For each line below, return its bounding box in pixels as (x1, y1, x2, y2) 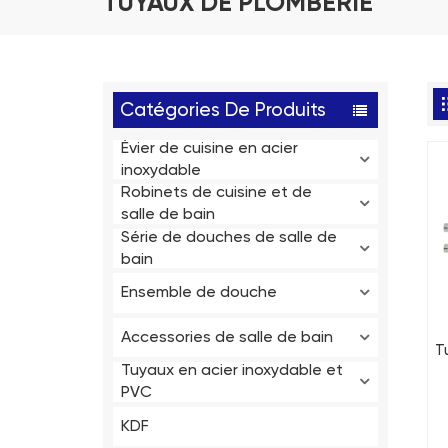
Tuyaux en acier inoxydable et (121, 363, 344, 380)
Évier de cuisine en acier (121, 140, 299, 157)
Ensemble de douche (121, 285, 278, 302)
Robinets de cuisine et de (121, 185, 313, 202)
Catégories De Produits (119, 100, 326, 120)
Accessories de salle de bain (121, 329, 334, 346)
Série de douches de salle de (121, 229, 338, 246)
